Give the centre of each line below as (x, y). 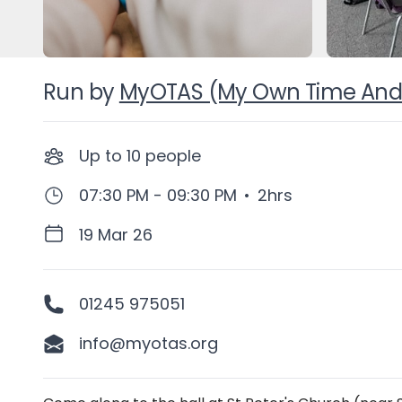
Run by (79, 92)
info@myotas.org (149, 343)
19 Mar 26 (116, 235)
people (173, 156)
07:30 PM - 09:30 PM (158, 195)
